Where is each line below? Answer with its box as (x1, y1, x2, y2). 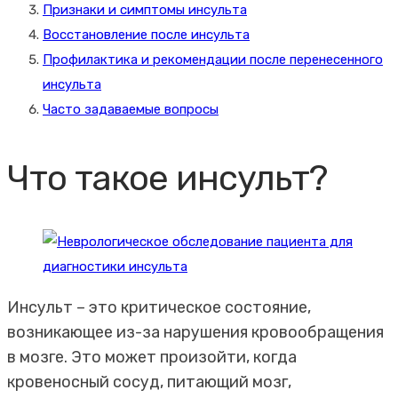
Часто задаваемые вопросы (43, 101, 219, 118)
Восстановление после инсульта (43, 27, 250, 44)
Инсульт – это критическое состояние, (7, 298, 311, 318)
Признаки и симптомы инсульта (43, 2, 247, 19)
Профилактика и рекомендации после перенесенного (43, 52, 383, 68)
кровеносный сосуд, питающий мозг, (7, 372, 291, 393)
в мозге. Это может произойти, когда (7, 347, 297, 368)
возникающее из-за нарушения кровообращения (7, 322, 384, 343)
